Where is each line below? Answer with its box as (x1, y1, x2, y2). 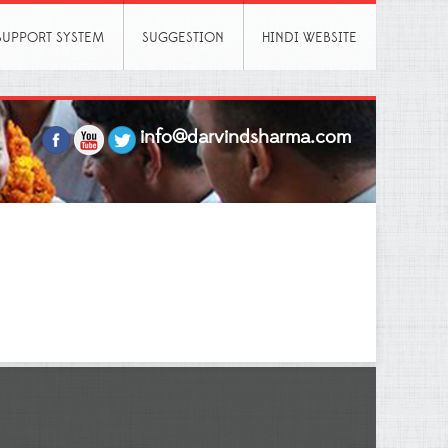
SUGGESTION (142, 29, 224, 47)
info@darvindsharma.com (140, 125, 351, 151)
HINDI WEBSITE (262, 29, 357, 47)
